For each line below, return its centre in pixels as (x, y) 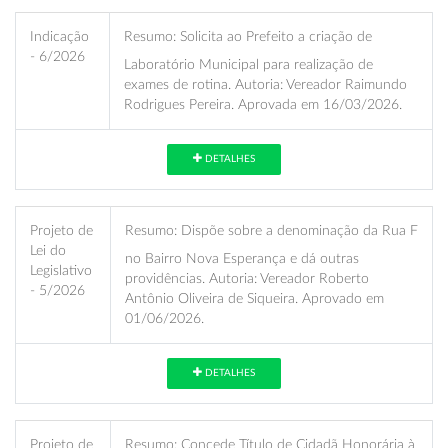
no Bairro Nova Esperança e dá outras (242, 258)
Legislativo (61, 270)
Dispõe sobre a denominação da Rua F (297, 230)
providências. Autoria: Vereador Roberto (247, 278)
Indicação (59, 36)
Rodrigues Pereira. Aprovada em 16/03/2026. (263, 104)
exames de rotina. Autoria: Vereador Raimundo (265, 84)
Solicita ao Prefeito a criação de (274, 36)
